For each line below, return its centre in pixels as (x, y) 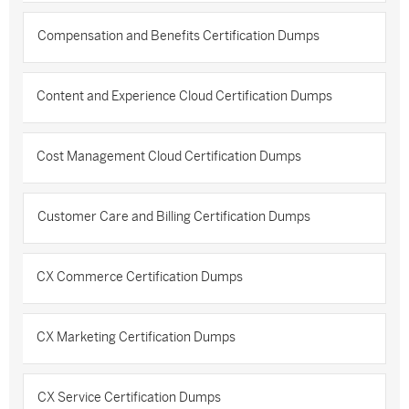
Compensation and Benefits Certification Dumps (178, 36)
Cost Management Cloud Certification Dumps (169, 157)
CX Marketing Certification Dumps (136, 337)
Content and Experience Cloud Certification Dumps (184, 96)
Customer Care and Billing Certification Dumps (174, 217)
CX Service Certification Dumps (129, 398)
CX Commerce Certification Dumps (140, 277)
